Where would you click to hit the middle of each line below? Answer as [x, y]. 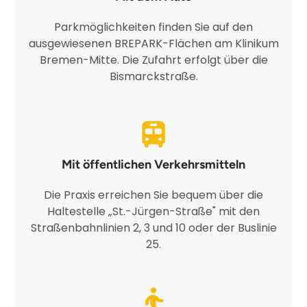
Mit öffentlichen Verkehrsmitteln [153, 164]
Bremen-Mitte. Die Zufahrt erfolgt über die [153, 60]
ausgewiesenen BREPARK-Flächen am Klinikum [153, 43]
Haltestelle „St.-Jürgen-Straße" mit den [153, 211]
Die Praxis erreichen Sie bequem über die [153, 195]
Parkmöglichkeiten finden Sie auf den [153, 27]
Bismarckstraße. [153, 76]
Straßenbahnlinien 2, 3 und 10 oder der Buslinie [153, 228]
